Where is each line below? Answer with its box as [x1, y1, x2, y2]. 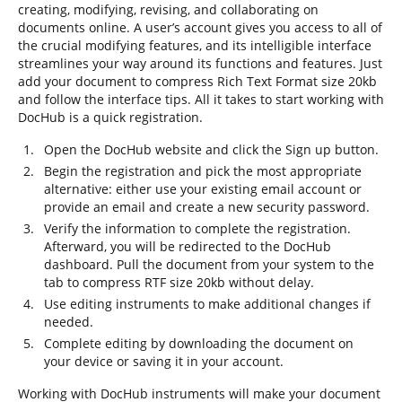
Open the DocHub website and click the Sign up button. [44, 141, 379, 158]
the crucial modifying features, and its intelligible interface [18, 37, 371, 54]
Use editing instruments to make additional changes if [44, 295, 371, 312]
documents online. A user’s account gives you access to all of [18, 19, 382, 36]
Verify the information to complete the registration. [44, 220, 351, 237]
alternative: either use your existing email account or [44, 180, 362, 197]
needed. [44, 313, 93, 330]
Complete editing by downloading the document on [44, 335, 354, 352]
